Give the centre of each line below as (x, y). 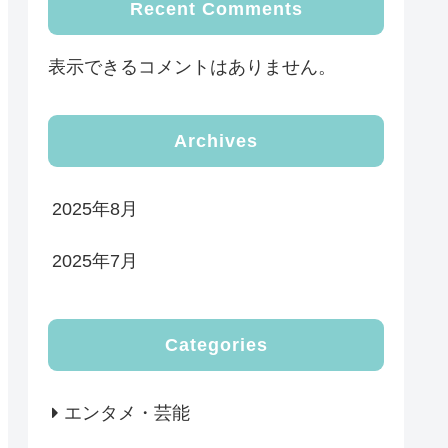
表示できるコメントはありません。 (192, 66)
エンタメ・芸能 (127, 413)
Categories (216, 345)
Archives (216, 140)
